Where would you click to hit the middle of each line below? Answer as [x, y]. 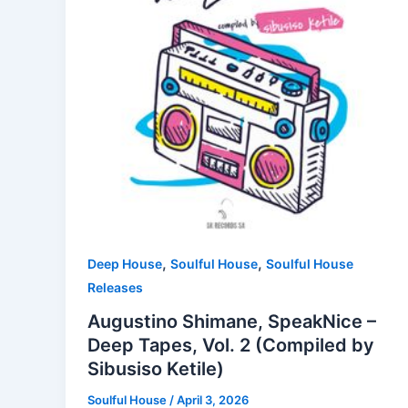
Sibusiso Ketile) [156, 369]
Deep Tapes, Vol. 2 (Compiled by [231, 346]
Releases [115, 287]
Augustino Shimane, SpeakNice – [232, 322]
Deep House [125, 263]
